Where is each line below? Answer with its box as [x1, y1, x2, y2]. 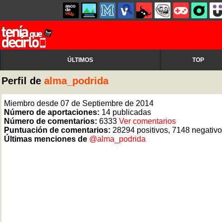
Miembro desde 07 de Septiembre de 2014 [4, 99, 154, 108]
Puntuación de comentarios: [4, 126, 112, 134]
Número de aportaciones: [4, 108, 102, 116]
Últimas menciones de [4, 135, 89, 143]
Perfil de [1, 75, 44, 86]
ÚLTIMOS [67, 56, 93, 63]
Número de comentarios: [4, 117, 99, 125]
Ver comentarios [119, 117, 176, 125]
